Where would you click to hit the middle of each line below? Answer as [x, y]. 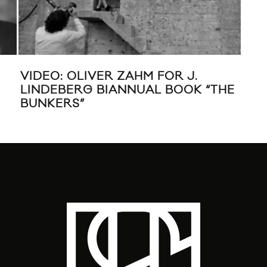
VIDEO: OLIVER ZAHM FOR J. [109, 76]
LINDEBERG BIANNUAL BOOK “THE [127, 90]
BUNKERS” [52, 103]
